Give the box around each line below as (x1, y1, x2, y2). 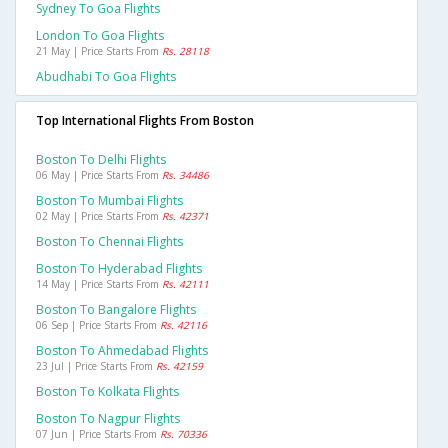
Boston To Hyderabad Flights (36, 260, 202, 278)
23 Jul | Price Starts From (36, 359, 156, 374)
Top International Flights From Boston (36, 112, 254, 130)
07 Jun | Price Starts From (36, 427, 160, 442)
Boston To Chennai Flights (36, 233, 183, 251)
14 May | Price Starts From (36, 277, 162, 292)
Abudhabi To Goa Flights (36, 68, 176, 86)
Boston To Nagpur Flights (36, 410, 180, 428)
